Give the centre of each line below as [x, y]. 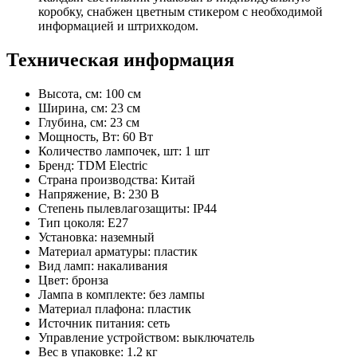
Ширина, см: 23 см [89, 108]
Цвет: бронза [73, 280]
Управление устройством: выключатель [146, 338]
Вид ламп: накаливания [103, 266]
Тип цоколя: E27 [83, 223]
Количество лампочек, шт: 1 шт [124, 151]
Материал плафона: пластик [115, 309]
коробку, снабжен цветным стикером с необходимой [180, 12]
